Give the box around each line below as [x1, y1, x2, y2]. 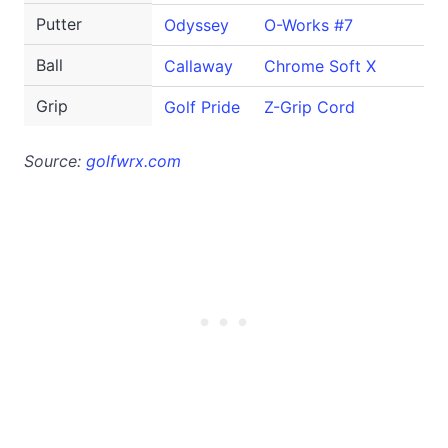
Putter [36, 14, 82, 34]
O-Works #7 [264, 15, 353, 35]
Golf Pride [164, 97, 240, 117]
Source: [24, 151, 86, 171]
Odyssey [164, 15, 229, 35]
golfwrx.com [86, 151, 181, 171]
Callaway [164, 56, 233, 76]
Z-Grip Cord [264, 97, 355, 117]
